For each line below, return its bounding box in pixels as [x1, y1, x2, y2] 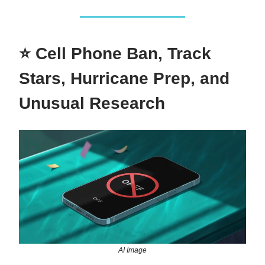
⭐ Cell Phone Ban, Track [19, 44, 211, 63]
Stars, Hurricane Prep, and [19, 69, 230, 88]
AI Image [118, 246, 147, 255]
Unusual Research [19, 94, 165, 113]
